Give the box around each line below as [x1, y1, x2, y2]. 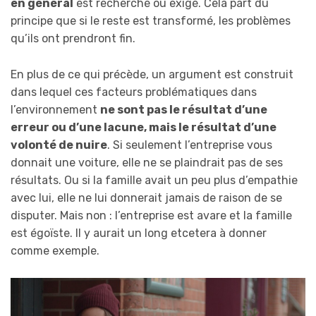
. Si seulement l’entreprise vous [107, 138, 272, 152]
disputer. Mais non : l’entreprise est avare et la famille [11, 208, 292, 222]
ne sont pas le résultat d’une [100, 102, 267, 116]
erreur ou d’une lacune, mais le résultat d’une [11, 120, 276, 134]
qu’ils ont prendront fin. [11, 32, 135, 46]
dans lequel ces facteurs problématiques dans [11, 85, 257, 99]
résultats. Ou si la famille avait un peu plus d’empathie [11, 173, 298, 187]
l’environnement [11, 102, 100, 116]
